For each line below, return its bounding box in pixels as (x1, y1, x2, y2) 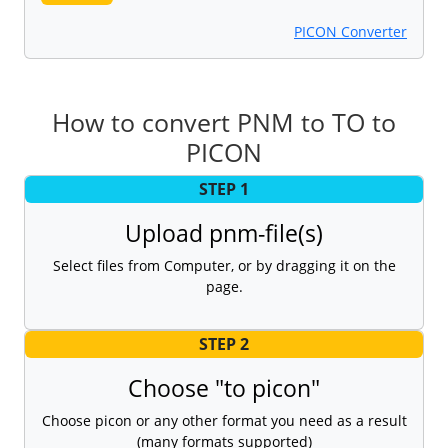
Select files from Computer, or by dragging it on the (52, 255, 396, 275)
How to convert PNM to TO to (52, 104, 396, 139)
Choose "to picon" (128, 372, 320, 405)
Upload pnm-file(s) (125, 216, 323, 249)
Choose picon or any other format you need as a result (41, 411, 407, 431)
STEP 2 (199, 333, 249, 356)
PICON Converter (294, 21, 407, 41)
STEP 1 (199, 178, 249, 201)
